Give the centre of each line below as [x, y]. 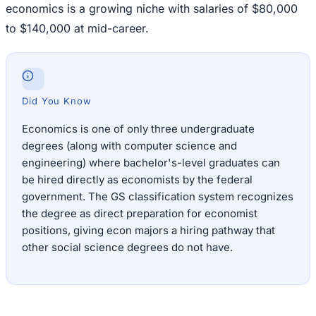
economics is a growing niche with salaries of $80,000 [152, 9]
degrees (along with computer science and [129, 146]
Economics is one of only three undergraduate [138, 129]
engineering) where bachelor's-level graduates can [151, 163]
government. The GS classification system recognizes [158, 197]
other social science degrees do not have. [127, 248]
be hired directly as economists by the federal [137, 180]
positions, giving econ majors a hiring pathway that [148, 231]
